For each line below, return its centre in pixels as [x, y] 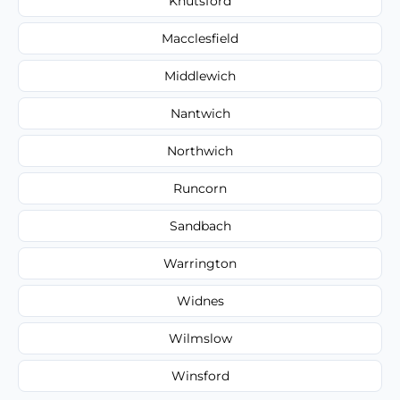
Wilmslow [200, 338]
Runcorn [200, 188]
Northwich [200, 150]
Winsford [200, 375]
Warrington [200, 263]
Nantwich [200, 113]
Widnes [200, 300]
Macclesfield [200, 38]
